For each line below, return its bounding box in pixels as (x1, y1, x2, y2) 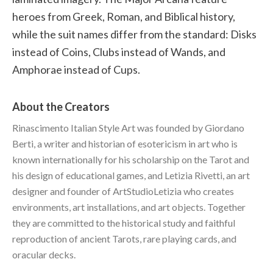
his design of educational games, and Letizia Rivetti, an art (12, 169, 250, 181)
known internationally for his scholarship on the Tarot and (12, 153, 249, 165)
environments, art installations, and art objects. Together (12, 200, 246, 213)
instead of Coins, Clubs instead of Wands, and (12, 44, 225, 58)
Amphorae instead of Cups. (12, 62, 140, 76)
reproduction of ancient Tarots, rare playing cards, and (12, 232, 236, 244)
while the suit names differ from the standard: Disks (12, 27, 257, 41)
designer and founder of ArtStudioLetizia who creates (12, 185, 234, 197)
